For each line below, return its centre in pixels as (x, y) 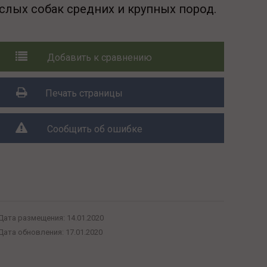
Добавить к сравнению (100, 58)
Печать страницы (84, 93)
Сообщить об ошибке (95, 129)
